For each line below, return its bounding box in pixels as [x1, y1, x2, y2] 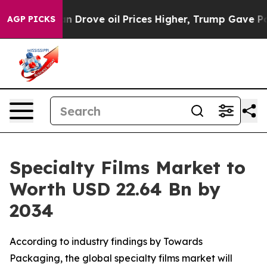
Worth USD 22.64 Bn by [10, 178, 221, 200]
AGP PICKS [7, 14, 55, 24]
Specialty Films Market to [10, 156, 246, 179]
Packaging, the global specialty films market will [10, 252, 232, 264]
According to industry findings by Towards [10, 235, 203, 247]
